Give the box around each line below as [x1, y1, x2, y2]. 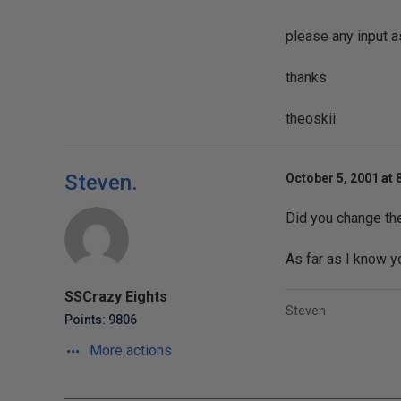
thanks [285, 69, 327, 86]
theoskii [285, 110, 336, 127]
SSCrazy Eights [64, 288, 167, 305]
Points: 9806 [64, 312, 137, 327]
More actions [86, 342, 172, 359]
